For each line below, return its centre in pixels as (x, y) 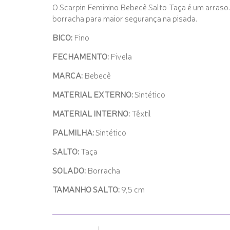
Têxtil (141, 113)
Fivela (120, 56)
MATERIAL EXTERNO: (93, 94)
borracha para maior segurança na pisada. (125, 18)
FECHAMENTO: (81, 56)
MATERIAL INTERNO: (92, 113)
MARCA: (68, 75)
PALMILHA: (74, 132)
